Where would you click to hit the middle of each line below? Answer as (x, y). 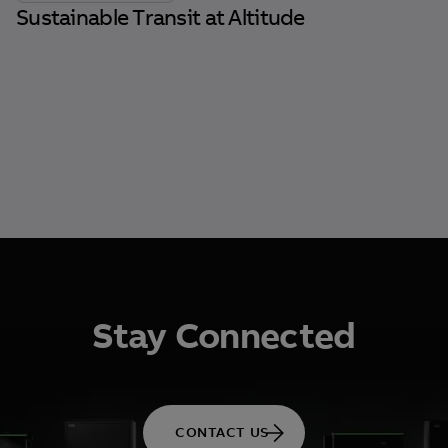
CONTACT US (222, 432)
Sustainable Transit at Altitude (160, 17)
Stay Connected (224, 336)
